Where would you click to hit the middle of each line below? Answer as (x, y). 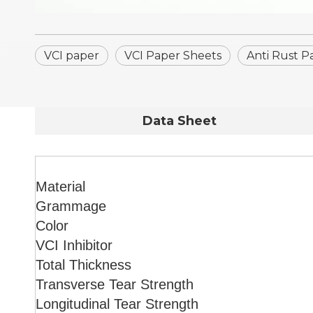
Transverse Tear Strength (115, 284)
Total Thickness (83, 265)
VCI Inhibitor (74, 245)
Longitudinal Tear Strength (117, 304)
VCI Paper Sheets (173, 56)
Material (60, 187)
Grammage (71, 206)
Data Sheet (180, 121)
